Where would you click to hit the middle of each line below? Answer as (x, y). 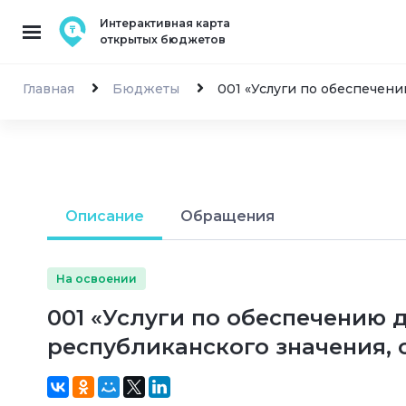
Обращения (227, 216)
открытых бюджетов (163, 39)
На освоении (97, 278)
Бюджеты (146, 89)
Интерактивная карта (165, 23)
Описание (105, 216)
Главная (48, 89)
